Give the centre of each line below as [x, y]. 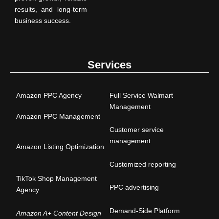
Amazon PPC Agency [49, 95]
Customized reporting [143, 164]
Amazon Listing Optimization [60, 146]
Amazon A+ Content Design [59, 213]
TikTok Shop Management [57, 178]
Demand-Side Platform [145, 210]
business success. [43, 21]
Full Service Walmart [141, 95]
